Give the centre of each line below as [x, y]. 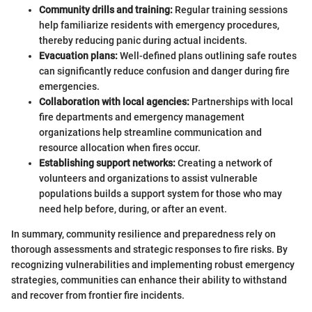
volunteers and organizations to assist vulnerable [148, 178]
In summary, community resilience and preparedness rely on [143, 234]
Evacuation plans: [78, 55]
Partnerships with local [241, 101]
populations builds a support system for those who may [161, 193]
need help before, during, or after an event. [133, 209]
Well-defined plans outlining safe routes [207, 55]
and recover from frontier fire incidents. [98, 295]
